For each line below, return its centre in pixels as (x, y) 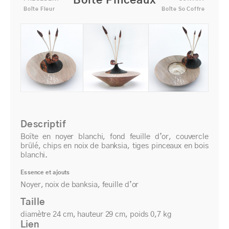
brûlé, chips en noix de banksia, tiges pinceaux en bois (114, 146)
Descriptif (43, 124)
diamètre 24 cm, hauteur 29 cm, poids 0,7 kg (96, 214)
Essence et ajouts (45, 172)
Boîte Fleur (39, 9)
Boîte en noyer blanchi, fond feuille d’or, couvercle (114, 136)
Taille (33, 202)
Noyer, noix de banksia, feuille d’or (80, 185)
